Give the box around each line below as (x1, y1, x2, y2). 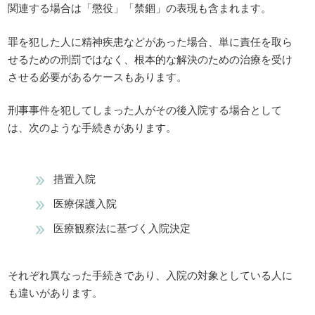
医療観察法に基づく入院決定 (53, 219, 191, 235)
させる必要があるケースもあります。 (8, 68, 188, 84)
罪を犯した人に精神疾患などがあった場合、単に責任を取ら (8, 33, 293, 49)
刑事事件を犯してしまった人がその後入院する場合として (8, 102, 283, 117)
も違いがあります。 (8, 285, 103, 300)
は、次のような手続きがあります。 (8, 120, 177, 135)
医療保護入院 (53, 195, 117, 210)
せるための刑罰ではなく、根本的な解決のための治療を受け (8, 51, 293, 66)
